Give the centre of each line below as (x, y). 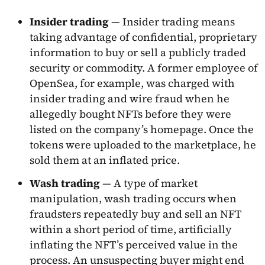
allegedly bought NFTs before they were (130, 114)
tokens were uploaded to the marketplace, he (143, 144)
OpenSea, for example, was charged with (132, 83)
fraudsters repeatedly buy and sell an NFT (135, 214)
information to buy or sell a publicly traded (138, 52)
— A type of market (150, 183)
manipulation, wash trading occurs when (133, 199)
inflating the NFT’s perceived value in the (134, 245)
